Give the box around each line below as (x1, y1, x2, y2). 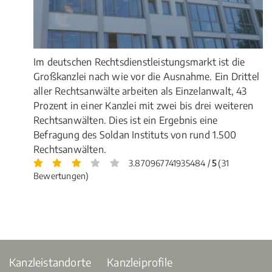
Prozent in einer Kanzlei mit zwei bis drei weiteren (33, 99, 254, 112)
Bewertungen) (33, 170, 89, 181)
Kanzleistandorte (9, 254, 92, 269)
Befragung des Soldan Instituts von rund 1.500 (33, 128, 237, 141)
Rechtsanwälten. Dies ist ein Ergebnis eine (33, 114, 218, 126)
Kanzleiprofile (107, 254, 172, 269)
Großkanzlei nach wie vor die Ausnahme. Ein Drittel (33, 70, 260, 83)
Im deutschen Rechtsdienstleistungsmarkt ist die (33, 55, 245, 68)
